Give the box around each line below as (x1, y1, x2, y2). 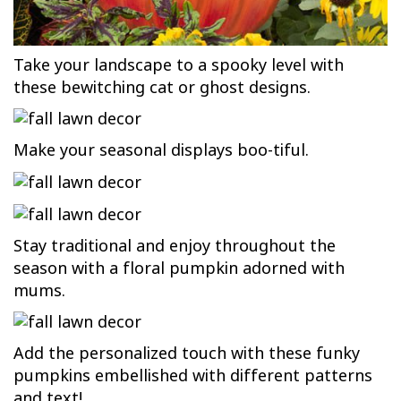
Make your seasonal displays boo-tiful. (13, 139, 309, 163)
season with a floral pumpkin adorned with (13, 256, 345, 280)
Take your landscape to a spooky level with (13, 53, 344, 77)
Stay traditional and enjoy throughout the (13, 234, 336, 258)
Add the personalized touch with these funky (13, 342, 360, 366)
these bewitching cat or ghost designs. (13, 75, 311, 99)
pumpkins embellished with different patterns (13, 364, 372, 388)
